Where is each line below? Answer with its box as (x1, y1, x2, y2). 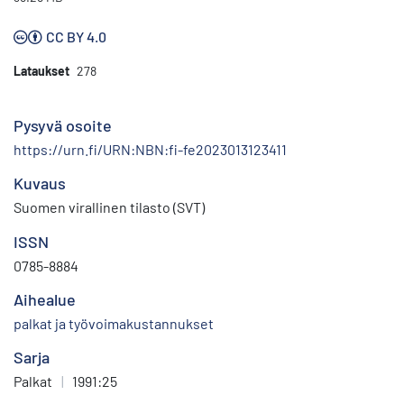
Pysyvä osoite (14, 115, 112, 136)
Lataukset (14, 63, 69, 79)
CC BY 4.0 (46, 28, 106, 46)
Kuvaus (14, 173, 66, 194)
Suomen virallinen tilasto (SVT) (14, 198, 205, 216)
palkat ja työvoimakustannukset (14, 315, 214, 333)
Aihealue (14, 289, 76, 310)
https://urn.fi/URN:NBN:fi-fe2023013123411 (14, 141, 287, 159)
